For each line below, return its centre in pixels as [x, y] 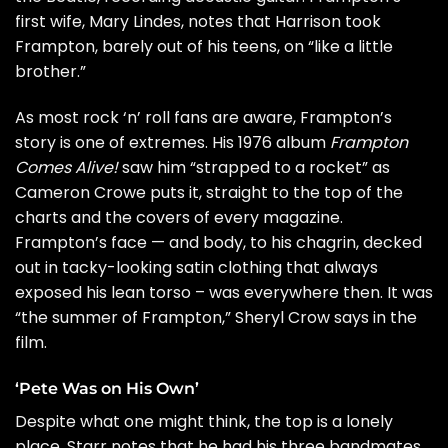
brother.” [50, 72]
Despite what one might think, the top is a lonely [204, 421]
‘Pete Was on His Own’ [107, 388]
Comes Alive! [66, 168]
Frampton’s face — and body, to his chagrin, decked [218, 243]
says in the [373, 318]
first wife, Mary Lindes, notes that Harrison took [198, 22]
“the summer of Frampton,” [125, 318]
